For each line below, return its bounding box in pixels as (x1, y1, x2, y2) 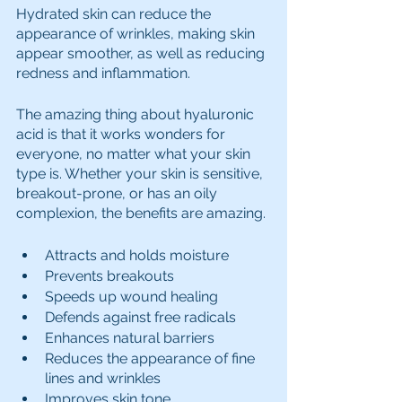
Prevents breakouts (45, 267, 174, 284)
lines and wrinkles (45, 369, 161, 387)
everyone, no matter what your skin (16, 144, 254, 162)
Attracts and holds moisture (45, 246, 229, 264)
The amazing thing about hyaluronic (16, 105, 258, 123)
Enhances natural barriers (45, 328, 214, 346)
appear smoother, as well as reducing (16, 44, 268, 62)
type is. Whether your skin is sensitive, (16, 164, 267, 182)
